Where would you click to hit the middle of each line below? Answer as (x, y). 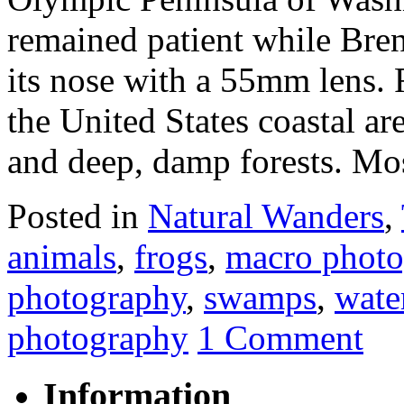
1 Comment (280, 337)
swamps (260, 297)
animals (62, 256)
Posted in (78, 216)
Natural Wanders (266, 216)
